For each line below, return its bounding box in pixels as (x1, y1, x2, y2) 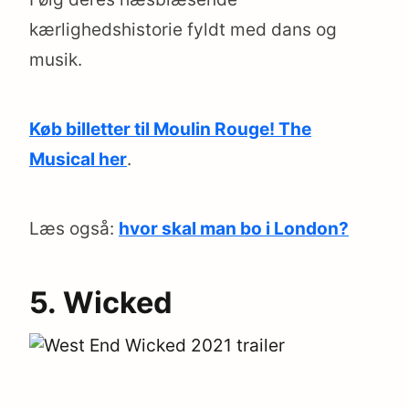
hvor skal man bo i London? (119, 218, 349, 240)
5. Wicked (29, 284, 173, 320)
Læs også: (29, 218, 119, 240)
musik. (29, 49, 82, 71)
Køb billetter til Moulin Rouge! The (29, 119, 311, 141)
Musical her (29, 149, 127, 171)
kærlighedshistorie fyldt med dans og (29, 19, 337, 41)
